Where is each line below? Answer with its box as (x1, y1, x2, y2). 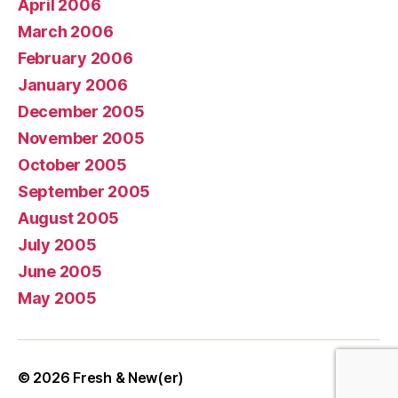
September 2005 (18, 181, 151, 201)
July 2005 (18, 235, 97, 254)
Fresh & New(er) (73, 368, 185, 386)
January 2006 (18, 75, 128, 94)
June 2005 (18, 261, 102, 281)
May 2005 (18, 288, 97, 307)
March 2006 (18, 21, 114, 41)
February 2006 (18, 48, 133, 68)
